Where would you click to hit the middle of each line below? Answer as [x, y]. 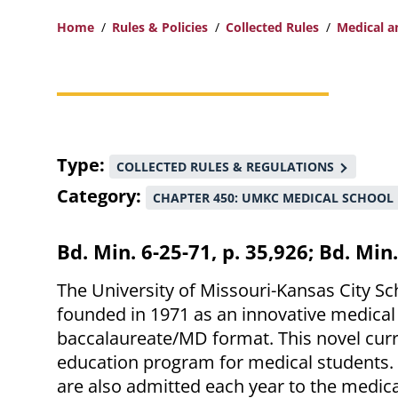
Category [96, 196]
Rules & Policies [160, 28]
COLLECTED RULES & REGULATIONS [225, 167]
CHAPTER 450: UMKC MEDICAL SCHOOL [273, 198]
